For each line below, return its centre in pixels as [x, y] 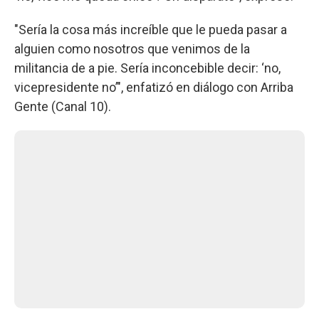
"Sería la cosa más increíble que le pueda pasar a [151, 29]
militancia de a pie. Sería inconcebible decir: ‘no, [147, 68]
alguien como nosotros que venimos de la [132, 48]
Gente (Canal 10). [63, 106]
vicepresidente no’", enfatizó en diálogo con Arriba [154, 87]
